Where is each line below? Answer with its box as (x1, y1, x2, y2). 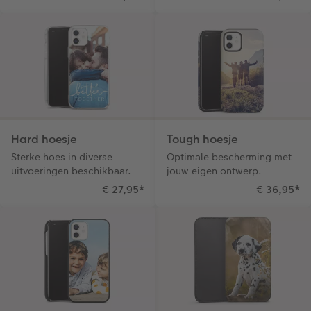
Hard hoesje (11, 131, 76, 147)
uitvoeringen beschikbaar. (11, 163, 131, 178)
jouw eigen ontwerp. (167, 163, 262, 178)
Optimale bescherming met (167, 149, 292, 164)
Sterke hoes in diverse (11, 149, 112, 164)
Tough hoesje (167, 131, 237, 147)
